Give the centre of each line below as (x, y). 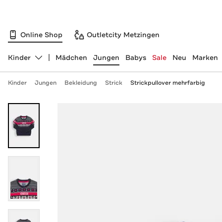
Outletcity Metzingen (123, 34)
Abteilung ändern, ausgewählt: (60, 62)
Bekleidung (81, 83)
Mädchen (71, 57)
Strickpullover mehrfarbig (167, 83)
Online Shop (41, 34)
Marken (205, 57)
